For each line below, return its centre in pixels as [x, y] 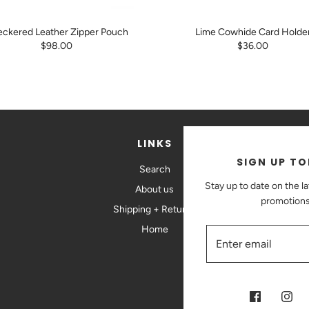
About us [154, 189]
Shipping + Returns [154, 209]
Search [154, 169]
